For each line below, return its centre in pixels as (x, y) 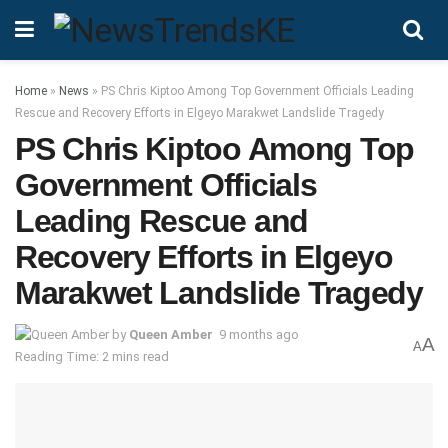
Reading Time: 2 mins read (92, 357)
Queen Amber (171, 334)
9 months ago (259, 334)
